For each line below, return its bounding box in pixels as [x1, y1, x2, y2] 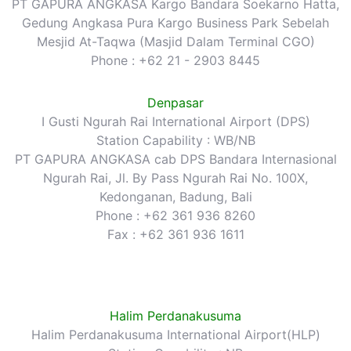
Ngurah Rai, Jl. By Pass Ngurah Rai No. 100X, [43, 169, 308, 186]
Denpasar [147, 94, 204, 110]
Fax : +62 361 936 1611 [107, 226, 244, 242]
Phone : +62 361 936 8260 [96, 207, 255, 223]
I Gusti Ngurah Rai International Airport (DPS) [41, 113, 310, 129]
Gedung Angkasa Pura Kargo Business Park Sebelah [22, 14, 329, 31]
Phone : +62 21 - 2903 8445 [91, 52, 260, 68]
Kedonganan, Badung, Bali [99, 188, 252, 204]
